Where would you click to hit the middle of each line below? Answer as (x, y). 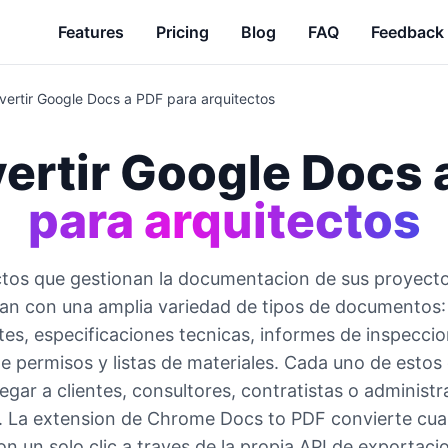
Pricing (182, 32)
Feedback (407, 32)
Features (91, 32)
